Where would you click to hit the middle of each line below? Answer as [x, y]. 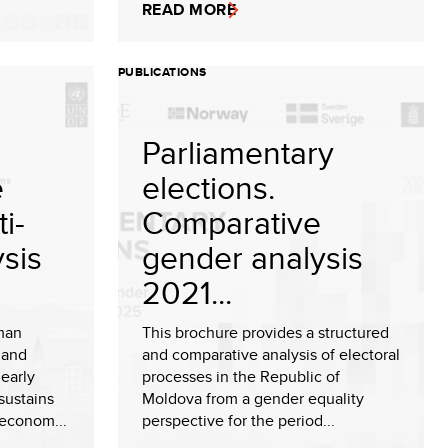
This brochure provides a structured [265, 332]
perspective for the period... [238, 420]
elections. [208, 187]
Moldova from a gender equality [253, 398]
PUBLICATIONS [162, 72]
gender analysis [252, 257]
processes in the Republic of [241, 376]
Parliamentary [238, 152]
